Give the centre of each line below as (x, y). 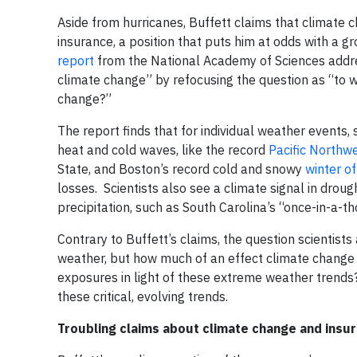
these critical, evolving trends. (143, 296)
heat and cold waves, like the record (163, 150)
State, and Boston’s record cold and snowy (181, 169)
